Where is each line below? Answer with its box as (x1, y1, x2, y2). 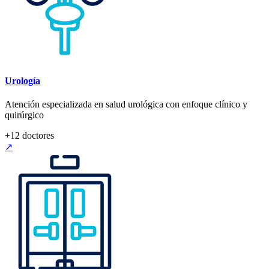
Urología (5, 75, 40, 86)
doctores (20, 130, 54, 141)
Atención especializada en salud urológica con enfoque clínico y (5, 99, 247, 110)
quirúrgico (5, 110, 44, 121)
